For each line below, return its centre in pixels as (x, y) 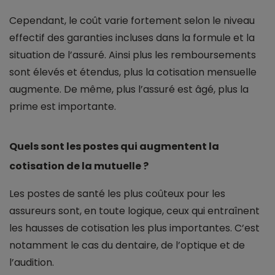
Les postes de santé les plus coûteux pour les (117, 194)
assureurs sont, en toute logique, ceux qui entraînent (134, 211)
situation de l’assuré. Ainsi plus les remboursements (133, 55)
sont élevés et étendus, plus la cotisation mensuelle (133, 72)
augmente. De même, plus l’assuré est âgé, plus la (129, 90)
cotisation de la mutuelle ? (79, 166)
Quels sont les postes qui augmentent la (114, 147)
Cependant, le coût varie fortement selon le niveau (132, 21)
